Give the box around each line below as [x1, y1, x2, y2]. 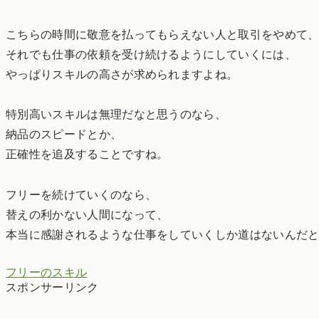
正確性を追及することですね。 [6, 148, 169, 161]
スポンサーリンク [6, 281, 99, 293]
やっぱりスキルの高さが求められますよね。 [6, 68, 239, 80]
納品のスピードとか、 [6, 128, 122, 141]
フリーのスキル [6, 266, 88, 278]
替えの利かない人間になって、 [6, 209, 169, 221]
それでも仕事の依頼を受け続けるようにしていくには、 [6, 48, 297, 61]
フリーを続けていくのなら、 [6, 189, 157, 202]
